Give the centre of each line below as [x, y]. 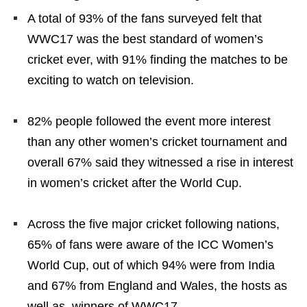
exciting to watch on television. [111, 80]
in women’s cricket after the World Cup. [135, 183]
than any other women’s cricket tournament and [157, 142]
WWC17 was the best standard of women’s [145, 39]
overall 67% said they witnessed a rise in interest [160, 162]
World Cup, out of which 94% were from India [151, 265]
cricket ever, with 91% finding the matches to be [158, 59]
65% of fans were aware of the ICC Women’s [150, 244]
